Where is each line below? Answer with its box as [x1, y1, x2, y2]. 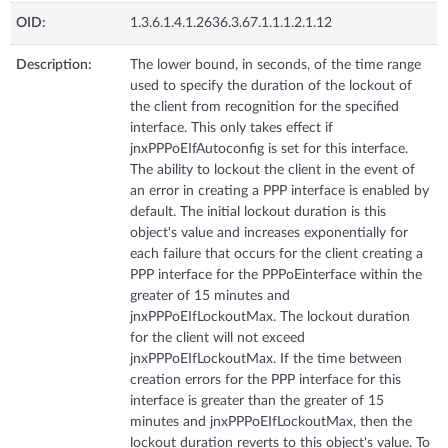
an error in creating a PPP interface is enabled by [130, 183, 430, 198]
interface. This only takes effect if [130, 120, 334, 135]
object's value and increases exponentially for [130, 225, 409, 240]
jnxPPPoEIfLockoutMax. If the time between [130, 351, 403, 366]
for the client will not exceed [130, 330, 306, 345]
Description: [16, 57, 93, 72]
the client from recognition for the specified [130, 99, 400, 114]
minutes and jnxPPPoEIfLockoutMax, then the [130, 414, 413, 429]
